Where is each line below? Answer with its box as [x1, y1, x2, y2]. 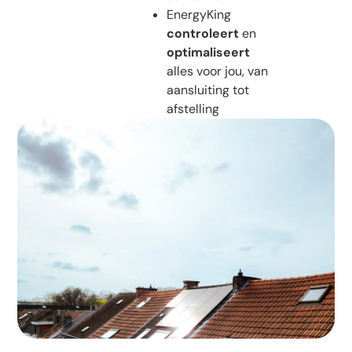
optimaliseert [166, 43, 250, 60]
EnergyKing [166, 5, 231, 23]
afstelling [166, 100, 219, 117]
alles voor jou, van [166, 62, 268, 79]
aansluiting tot [166, 81, 249, 98]
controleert [166, 24, 239, 42]
